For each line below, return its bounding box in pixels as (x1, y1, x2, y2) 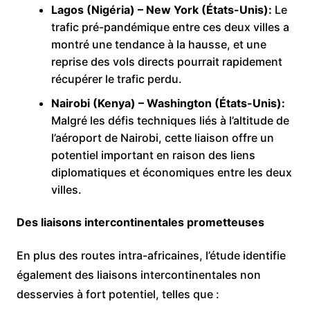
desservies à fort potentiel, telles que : (16, 286, 219, 301)
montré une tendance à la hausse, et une (51, 37, 266, 51)
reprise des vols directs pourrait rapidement (51, 54, 282, 69)
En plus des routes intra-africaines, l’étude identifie (16, 248, 286, 262)
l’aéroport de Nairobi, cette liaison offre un (51, 130, 274, 145)
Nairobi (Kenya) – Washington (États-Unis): (51, 95, 285, 110)
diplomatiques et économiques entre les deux (51, 165, 292, 179)
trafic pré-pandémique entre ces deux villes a (51, 19, 289, 34)
